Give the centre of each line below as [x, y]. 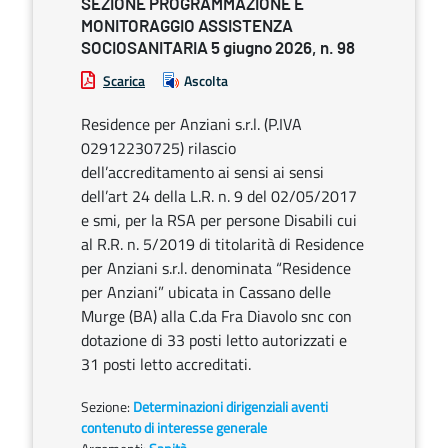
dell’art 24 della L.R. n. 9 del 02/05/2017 [219, 196]
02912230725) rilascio [158, 148]
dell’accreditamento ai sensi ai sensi [202, 172]
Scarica [124, 80]
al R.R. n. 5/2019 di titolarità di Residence [222, 244]
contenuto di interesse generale [174, 427]
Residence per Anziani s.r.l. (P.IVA [191, 124]
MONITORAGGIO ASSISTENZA [187, 26]
